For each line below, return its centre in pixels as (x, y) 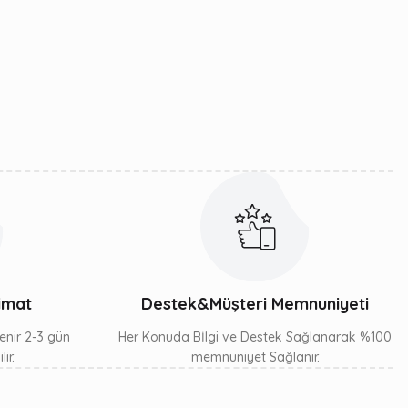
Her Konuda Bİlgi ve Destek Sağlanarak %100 (255, 337)
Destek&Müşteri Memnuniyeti (255, 304)
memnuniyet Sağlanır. (255, 357)
